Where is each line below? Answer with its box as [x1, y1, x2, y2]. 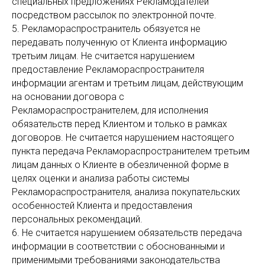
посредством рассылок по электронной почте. [12, 9, 216, 21]
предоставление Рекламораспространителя [12, 64, 204, 75]
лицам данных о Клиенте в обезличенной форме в [12, 159, 229, 170]
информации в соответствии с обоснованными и [12, 241, 225, 252]
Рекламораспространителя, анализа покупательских [12, 186, 240, 198]
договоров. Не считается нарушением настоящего [12, 132, 234, 143]
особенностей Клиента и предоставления [12, 200, 192, 211]
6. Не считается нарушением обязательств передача [12, 227, 242, 238]
